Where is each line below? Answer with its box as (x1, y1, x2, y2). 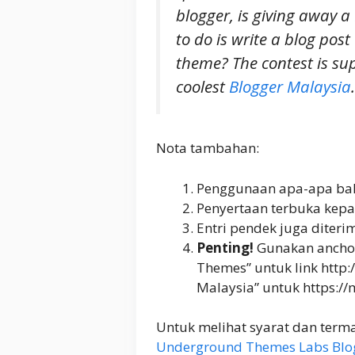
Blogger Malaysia (229, 74, 351, 97)
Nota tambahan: (156, 139, 259, 158)
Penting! (197, 238, 254, 257)
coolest (176, 74, 229, 97)
